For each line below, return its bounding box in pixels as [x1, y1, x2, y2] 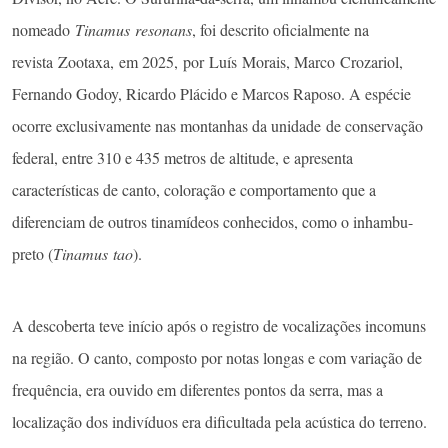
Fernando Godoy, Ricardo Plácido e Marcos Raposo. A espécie [12, 83, 411, 105]
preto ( [12, 243, 53, 265]
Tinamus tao [53, 243, 133, 265]
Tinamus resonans [75, 19, 192, 41]
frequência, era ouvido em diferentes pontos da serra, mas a [12, 379, 383, 401]
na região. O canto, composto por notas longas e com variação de [12, 347, 422, 369]
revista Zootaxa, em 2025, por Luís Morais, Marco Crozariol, [12, 51, 403, 73]
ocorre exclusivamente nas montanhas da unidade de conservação [12, 115, 423, 137]
